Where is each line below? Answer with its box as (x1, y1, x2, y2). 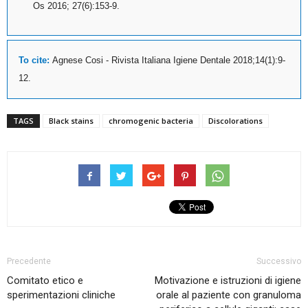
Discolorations (208, 115, 263, 126)
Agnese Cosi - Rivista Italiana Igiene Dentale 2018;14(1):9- (52, 55, 285, 66)
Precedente (7, 256, 51, 267)
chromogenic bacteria (109, 115, 193, 126)
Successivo (256, 256, 301, 267)
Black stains (49, 115, 93, 126)
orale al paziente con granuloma (156, 289, 301, 302)
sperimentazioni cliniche (7, 289, 115, 302)
